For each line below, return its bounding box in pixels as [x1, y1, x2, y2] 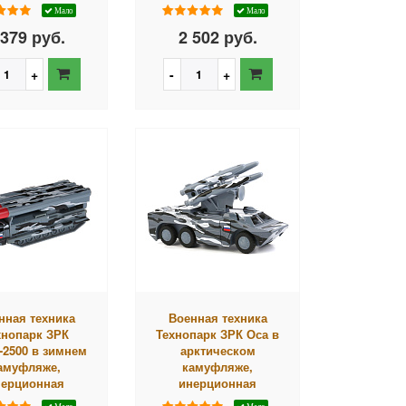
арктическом [179, 341, 256, 359]
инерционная [179, 373, 257, 391]
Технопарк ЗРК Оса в [156, 324, 280, 343]
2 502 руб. [178, 24, 257, 49]
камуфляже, [182, 357, 254, 375]
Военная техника [168, 308, 267, 326]
